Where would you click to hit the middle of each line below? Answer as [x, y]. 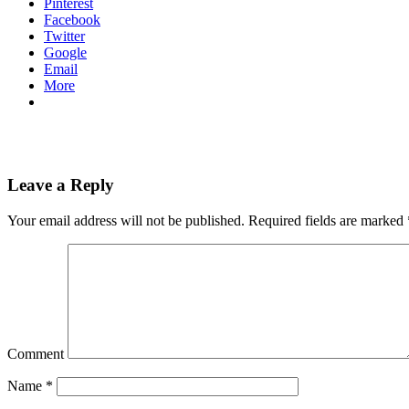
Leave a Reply [61, 184]
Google [65, 53]
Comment [36, 353]
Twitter [64, 37]
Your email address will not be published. [126, 220]
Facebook [72, 20]
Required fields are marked [326, 220]
